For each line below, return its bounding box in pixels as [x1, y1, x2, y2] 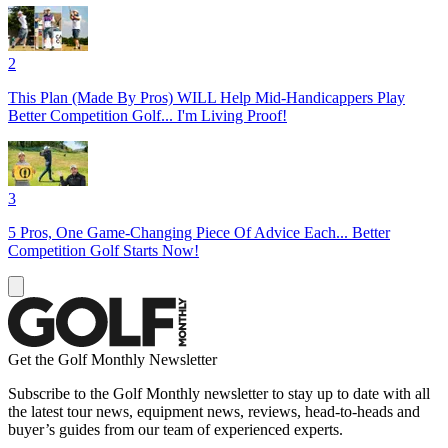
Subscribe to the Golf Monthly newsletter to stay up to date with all [8, 384, 430, 402]
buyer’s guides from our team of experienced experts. [8, 420, 343, 438]
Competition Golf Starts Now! [8, 241, 199, 259]
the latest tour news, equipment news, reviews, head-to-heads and [8, 402, 420, 420]
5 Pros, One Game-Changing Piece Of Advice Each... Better [8, 223, 390, 241]
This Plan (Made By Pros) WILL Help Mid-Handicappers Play [8, 88, 405, 106]
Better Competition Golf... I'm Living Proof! [8, 106, 287, 124]
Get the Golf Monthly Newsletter [8, 350, 217, 368]
